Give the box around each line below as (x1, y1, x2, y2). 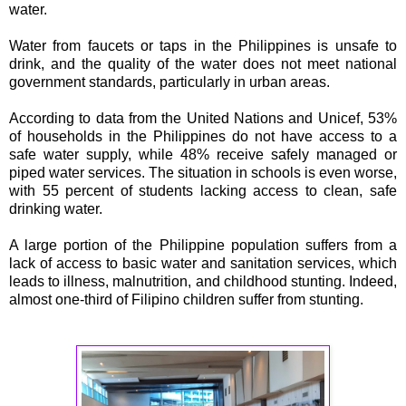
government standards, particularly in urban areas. (9, 74, 330, 91)
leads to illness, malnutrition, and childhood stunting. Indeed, (9, 274, 397, 290)
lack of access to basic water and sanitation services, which (9, 256, 397, 272)
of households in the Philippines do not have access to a (9, 129, 397, 145)
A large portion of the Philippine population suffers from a (9, 237, 397, 254)
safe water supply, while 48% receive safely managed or (9, 147, 397, 163)
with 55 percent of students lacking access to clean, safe (9, 183, 397, 199)
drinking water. (9, 201, 102, 217)
